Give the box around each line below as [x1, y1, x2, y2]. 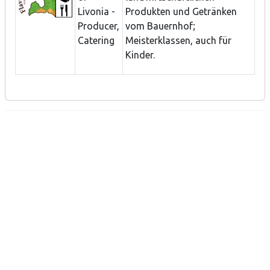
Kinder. [125, 49, 155, 61]
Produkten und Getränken [125, 6, 237, 17]
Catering [78, 35, 115, 46]
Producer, [78, 20, 119, 32]
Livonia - [78, 6, 115, 17]
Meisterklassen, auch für [125, 35, 231, 46]
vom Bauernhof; [125, 20, 195, 32]
